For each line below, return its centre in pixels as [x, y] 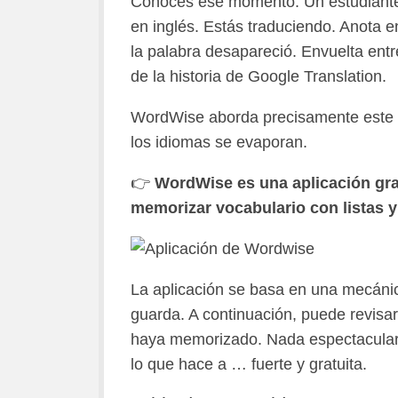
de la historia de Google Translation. [258, 76]
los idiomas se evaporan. [219, 142]
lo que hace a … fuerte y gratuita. [248, 364]
